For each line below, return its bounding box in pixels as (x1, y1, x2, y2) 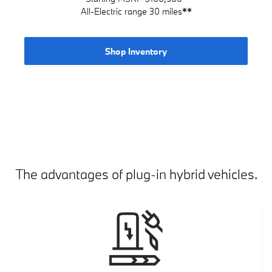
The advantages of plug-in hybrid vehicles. (15, 165, 257, 183)
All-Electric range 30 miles (80, 5, 182, 18)
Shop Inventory (105, 45, 167, 57)
